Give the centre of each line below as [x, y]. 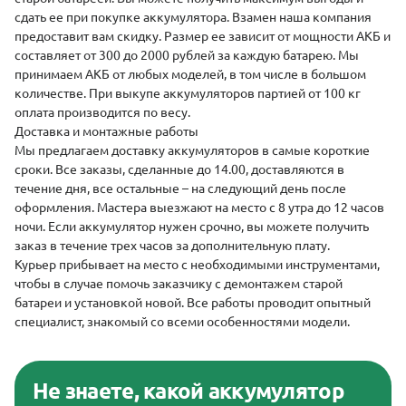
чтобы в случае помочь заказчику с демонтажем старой [179, 284]
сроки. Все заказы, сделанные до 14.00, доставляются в [179, 169]
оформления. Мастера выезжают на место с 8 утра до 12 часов [199, 208]
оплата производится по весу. [102, 112]
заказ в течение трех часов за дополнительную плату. [172, 246]
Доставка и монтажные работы [106, 131]
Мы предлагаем [63, 150]
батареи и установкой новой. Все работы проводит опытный [193, 303]
